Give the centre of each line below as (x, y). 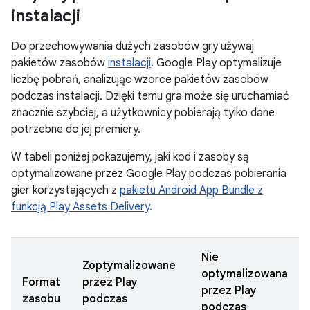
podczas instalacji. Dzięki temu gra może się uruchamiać (150, 96)
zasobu (41, 299)
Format (41, 282)
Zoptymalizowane (129, 266)
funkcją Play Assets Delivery (80, 207)
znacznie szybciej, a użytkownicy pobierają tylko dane (143, 113)
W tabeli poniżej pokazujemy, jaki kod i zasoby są (130, 157)
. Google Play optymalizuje (216, 63)
